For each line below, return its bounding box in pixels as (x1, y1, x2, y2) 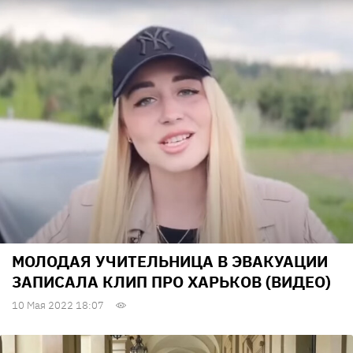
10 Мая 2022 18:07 (12, 299, 104, 313)
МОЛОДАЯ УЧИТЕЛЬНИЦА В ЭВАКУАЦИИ (12, 251, 328, 273)
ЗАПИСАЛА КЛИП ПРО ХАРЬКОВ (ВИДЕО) (12, 271, 331, 293)
